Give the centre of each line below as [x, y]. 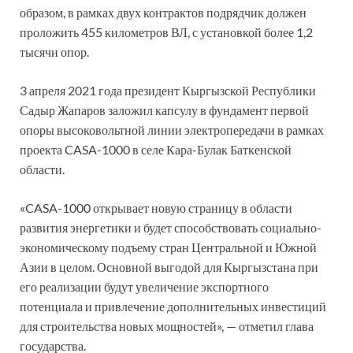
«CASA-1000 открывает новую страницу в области [156, 207]
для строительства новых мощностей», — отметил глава [167, 325]
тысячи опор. [54, 51]
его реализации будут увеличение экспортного [144, 286]
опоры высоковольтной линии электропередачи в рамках [172, 129]
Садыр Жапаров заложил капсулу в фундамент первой [164, 110]
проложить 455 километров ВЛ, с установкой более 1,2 [166, 32]
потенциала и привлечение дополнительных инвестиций [173, 306]
